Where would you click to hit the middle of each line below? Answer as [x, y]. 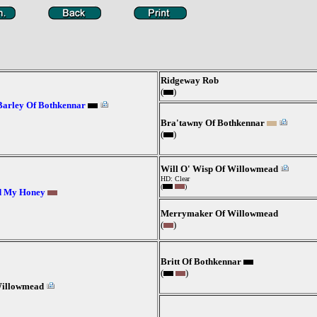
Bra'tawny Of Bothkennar [213, 123]
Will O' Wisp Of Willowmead [219, 169]
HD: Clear [175, 179]
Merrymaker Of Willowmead [219, 213]
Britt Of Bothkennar [201, 261]
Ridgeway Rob [190, 80]
